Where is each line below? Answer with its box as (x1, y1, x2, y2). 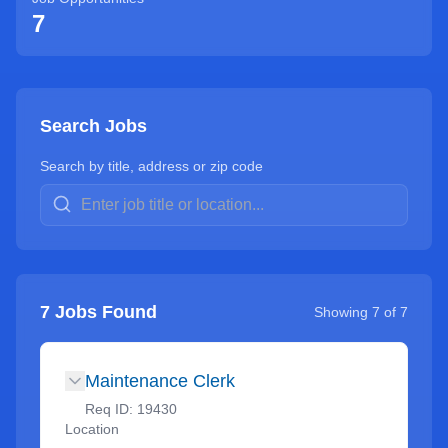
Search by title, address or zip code (40, 158, 263, 174)
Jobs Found (50, 302, 157, 322)
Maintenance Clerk (85, 371, 235, 391)
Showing (314, 304, 372, 320)
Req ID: (85, 401, 137, 417)
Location (65, 421, 119, 437)
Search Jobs (40, 116, 147, 136)
